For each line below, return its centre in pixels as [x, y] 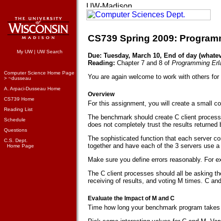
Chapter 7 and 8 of [143, 63]
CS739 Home [19, 99]
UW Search [50, 52]
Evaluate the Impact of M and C [131, 198]
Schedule [15, 120]
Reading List [18, 109]
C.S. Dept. [16, 140]
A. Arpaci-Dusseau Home [32, 89]
